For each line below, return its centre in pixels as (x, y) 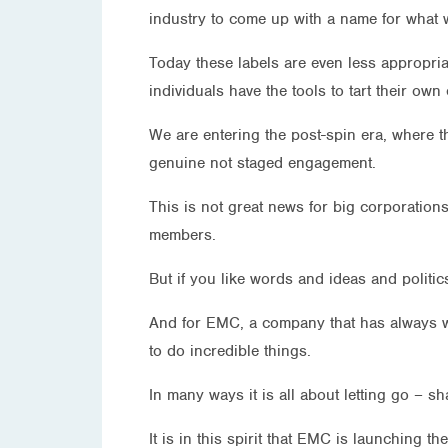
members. (182, 234)
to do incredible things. (230, 350)
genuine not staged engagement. (262, 162)
